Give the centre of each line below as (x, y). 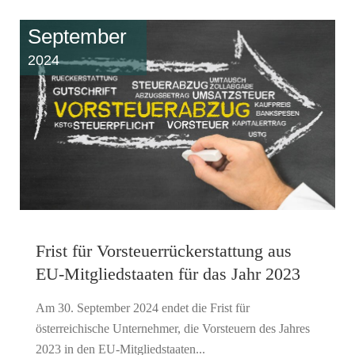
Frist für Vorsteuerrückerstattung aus (164, 250)
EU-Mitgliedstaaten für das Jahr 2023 (168, 273)
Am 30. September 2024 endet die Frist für (143, 307)
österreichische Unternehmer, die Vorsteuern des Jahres (173, 328)
